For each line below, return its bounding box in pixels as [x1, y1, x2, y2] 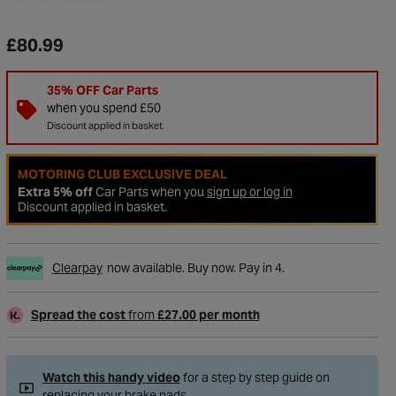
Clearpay [51, 260, 103, 276]
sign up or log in [206, 184, 293, 200]
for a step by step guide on [179, 369, 330, 385]
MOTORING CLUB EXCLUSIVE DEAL [17, 166, 227, 182]
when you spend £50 [46, 100, 161, 116]
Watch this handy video [42, 369, 180, 385]
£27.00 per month [156, 307, 260, 323]
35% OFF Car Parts [46, 82, 158, 98]
